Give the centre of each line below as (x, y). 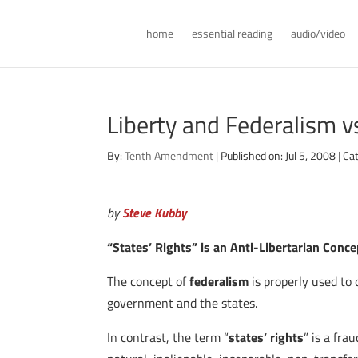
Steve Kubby (155, 213)
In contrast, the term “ (168, 337)
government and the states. (183, 303)
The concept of (149, 281)
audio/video (318, 33)
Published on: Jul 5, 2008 (278, 155)
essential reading (232, 33)
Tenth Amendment (169, 155)
